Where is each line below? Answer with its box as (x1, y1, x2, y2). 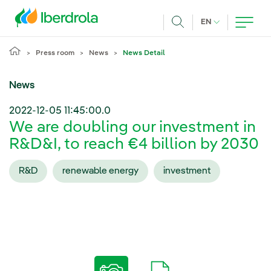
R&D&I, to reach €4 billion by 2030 (9, 137, 259, 153)
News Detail (123, 50, 165, 57)
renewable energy (62, 166, 139, 176)
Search (178, 31, 208, 42)
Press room (36, 50, 74, 57)
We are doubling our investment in (9, 120, 256, 136)
